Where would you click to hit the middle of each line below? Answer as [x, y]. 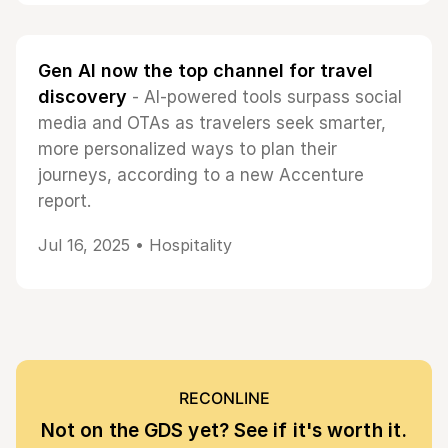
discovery [82, 96]
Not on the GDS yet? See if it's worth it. [224, 430]
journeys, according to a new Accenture [201, 175]
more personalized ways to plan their [187, 149]
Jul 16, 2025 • [93, 245]
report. [64, 201]
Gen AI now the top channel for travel [205, 70]
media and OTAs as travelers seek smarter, [212, 123]
